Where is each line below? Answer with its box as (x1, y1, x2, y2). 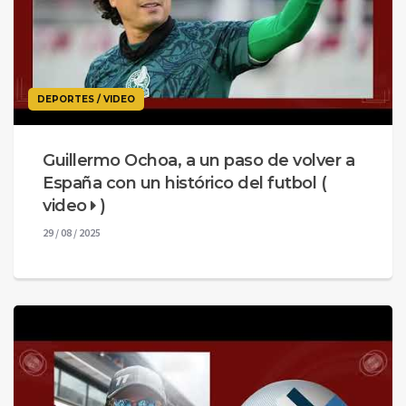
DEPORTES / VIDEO (37, 93, 135, 106)
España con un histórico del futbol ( (43, 173, 326, 194)
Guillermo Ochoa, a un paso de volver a (43, 150, 354, 171)
